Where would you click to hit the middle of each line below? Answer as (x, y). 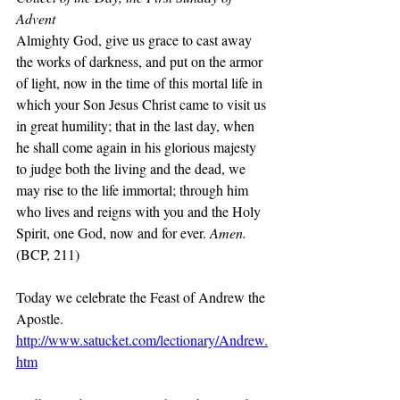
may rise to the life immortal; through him (134, 190)
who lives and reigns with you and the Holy (140, 211)
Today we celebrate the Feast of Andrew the (142, 297)
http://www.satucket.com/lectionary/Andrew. (142, 340)
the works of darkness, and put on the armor (141, 61)
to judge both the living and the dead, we (133, 168)
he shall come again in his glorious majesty (138, 147)
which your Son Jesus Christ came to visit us (143, 104)
